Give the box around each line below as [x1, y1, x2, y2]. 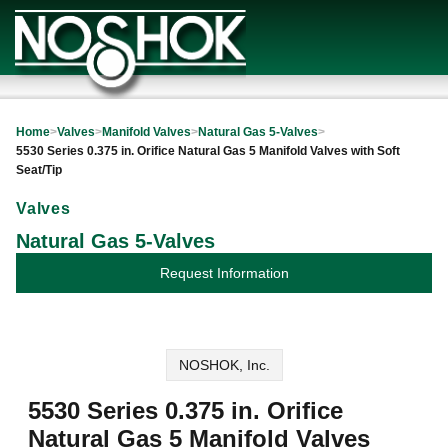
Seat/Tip [16, 163, 62, 177]
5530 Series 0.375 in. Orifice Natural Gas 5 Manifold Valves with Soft [16, 144, 400, 158]
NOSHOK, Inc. [178, 357, 270, 373]
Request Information [159, 265, 289, 281]
